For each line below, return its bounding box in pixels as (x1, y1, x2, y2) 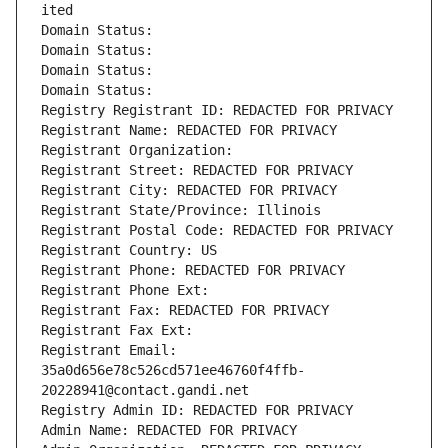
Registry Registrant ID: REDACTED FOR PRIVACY (41, 102, 393, 119)
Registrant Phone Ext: (41, 282, 209, 299)
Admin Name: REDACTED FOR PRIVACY (41, 422, 297, 439)
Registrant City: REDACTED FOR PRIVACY (41, 182, 337, 199)
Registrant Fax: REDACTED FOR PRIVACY (41, 302, 329, 319)
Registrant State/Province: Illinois (41, 202, 321, 219)
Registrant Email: (41, 342, 177, 359)
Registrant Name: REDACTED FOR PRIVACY (41, 122, 337, 139)
